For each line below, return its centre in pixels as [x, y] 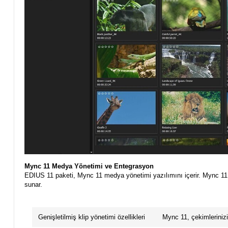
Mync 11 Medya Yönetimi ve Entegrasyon [89, 166]
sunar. [33, 184]
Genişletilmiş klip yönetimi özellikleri [91, 217]
